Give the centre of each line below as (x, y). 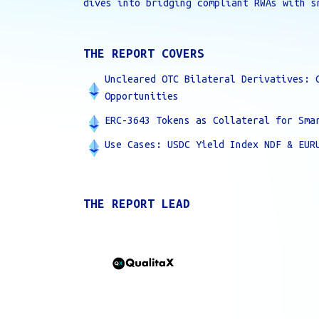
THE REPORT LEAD (137, 203)
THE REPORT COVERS (144, 53)
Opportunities (142, 96)
